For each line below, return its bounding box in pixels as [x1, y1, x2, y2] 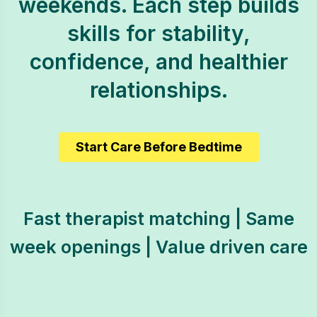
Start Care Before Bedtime [75, 139, 242, 154]
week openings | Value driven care [9, 236, 308, 258]
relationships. [89, 77, 228, 103]
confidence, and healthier [29, 49, 288, 74]
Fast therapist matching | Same [23, 208, 294, 229]
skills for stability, [67, 21, 250, 46]
